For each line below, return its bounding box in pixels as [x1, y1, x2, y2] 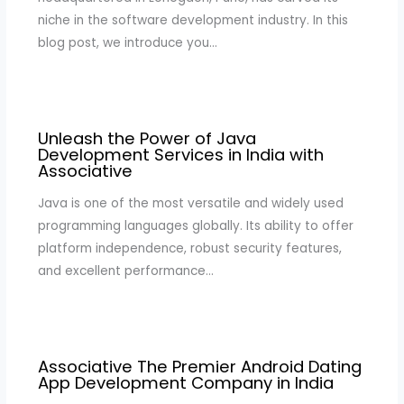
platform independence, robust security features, [37, 239, 342, 257]
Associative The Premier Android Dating [37, 355, 362, 379]
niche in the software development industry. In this [37, 11, 348, 29]
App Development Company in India [37, 372, 334, 395]
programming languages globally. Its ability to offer [37, 216, 353, 234]
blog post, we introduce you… [37, 33, 217, 51]
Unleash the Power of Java [37, 127, 256, 151]
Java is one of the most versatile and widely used [37, 194, 344, 212]
